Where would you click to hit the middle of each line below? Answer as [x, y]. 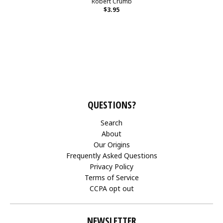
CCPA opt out [111, 188]
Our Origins [111, 145]
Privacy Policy [111, 167]
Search [111, 123]
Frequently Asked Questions [111, 156]
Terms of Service [111, 177]
